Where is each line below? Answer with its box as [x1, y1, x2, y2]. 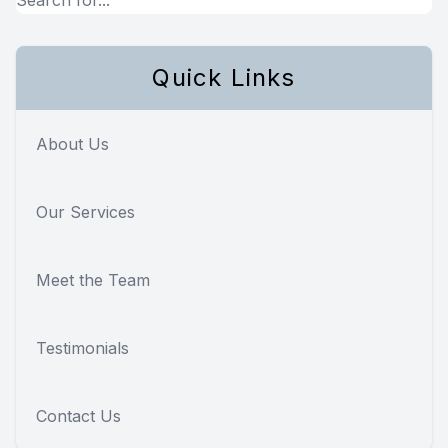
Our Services [36, 201, 135, 222]
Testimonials [36, 337, 129, 358]
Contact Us [36, 405, 121, 426]
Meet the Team [36, 269, 150, 290]
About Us [36, 133, 109, 154]
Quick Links [152, 62, 296, 92]
